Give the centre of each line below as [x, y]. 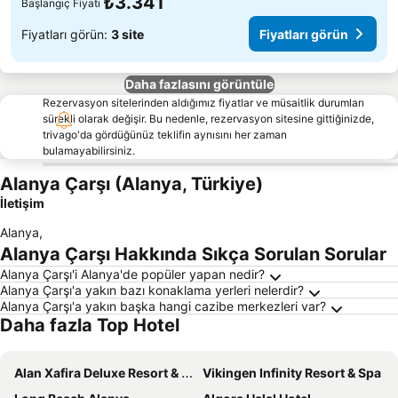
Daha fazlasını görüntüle [199, 84]
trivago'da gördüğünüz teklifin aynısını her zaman [165, 135]
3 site [127, 34]
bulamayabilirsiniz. [89, 151]
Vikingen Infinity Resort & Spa [292, 373]
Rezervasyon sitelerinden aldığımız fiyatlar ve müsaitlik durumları [203, 103]
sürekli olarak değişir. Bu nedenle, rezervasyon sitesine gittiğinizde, [208, 119]
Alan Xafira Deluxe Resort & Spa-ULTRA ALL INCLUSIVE [98, 373]
